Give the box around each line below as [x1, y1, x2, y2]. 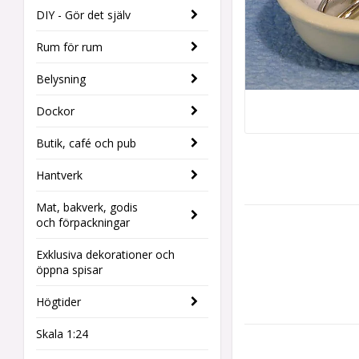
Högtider [36, 294, 81, 309]
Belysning [36, 71, 86, 87]
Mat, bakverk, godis [36, 200, 138, 215]
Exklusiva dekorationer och [36, 247, 175, 262]
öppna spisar [36, 262, 103, 277]
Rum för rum [36, 39, 103, 54]
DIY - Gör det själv [36, 7, 131, 22]
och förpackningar [36, 215, 130, 230]
